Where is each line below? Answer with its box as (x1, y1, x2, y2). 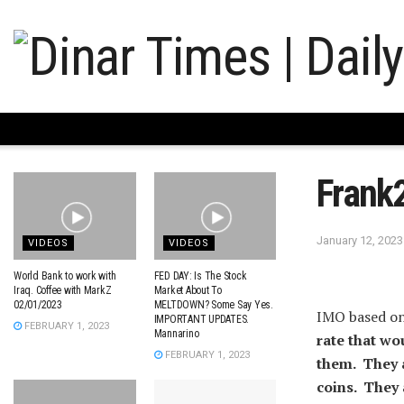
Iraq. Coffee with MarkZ (14, 283, 112, 297)
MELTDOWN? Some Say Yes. (153, 298, 273, 311)
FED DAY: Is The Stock (153, 269, 247, 282)
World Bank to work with (14, 269, 116, 282)
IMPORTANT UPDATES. (153, 312, 250, 326)
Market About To (153, 283, 222, 297)
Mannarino (153, 326, 199, 340)
